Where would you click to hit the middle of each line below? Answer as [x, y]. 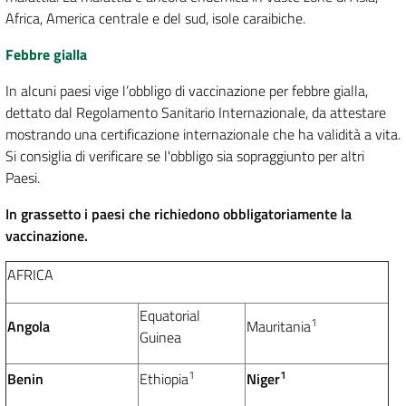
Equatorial [170, 316]
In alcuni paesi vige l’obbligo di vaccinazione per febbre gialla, [187, 91]
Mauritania [279, 327]
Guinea [160, 338]
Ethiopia [164, 379]
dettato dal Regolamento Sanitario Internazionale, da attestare [196, 113]
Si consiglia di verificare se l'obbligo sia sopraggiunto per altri [185, 156]
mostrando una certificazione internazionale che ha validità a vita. [203, 135]
